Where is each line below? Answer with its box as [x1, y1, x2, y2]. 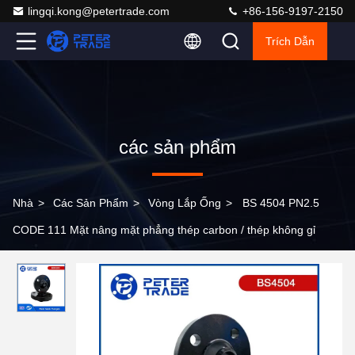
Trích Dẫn [265, 35, 315, 48]
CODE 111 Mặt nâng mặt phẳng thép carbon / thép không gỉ [13, 223, 315, 236]
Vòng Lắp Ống [148, 197, 221, 209]
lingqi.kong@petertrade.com [28, 5, 170, 17]
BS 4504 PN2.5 [242, 197, 319, 209]
